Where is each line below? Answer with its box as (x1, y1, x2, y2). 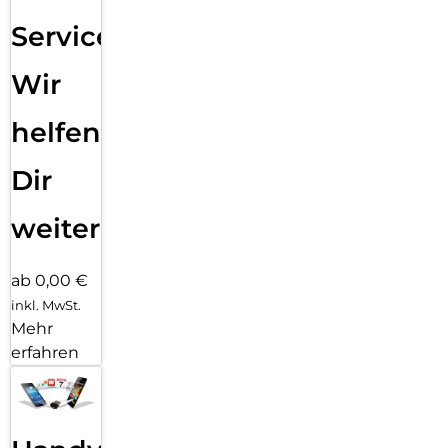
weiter (11, 212, 100, 246)
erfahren (11, 343, 79, 363)
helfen (11, 116, 101, 150)
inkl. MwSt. (11, 297, 81, 314)
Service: (11, 20, 120, 54)
